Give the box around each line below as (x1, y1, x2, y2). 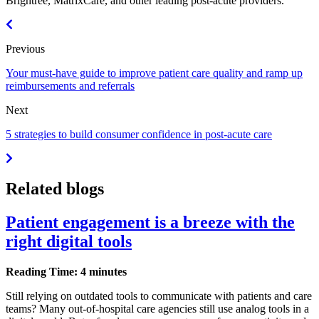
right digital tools (6, 231, 132, 251)
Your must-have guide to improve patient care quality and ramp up (6, 67, 303, 80)
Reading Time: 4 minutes (6, 265, 127, 278)
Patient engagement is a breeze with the (6, 212, 295, 231)
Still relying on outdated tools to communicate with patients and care (6, 289, 312, 302)
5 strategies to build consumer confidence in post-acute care (6, 128, 272, 141)
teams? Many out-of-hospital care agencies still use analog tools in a (6, 302, 309, 315)
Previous (6, 43, 45, 56)
